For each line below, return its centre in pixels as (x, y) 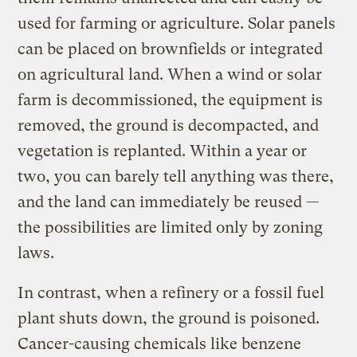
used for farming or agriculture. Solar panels (177, 24)
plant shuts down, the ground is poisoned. (169, 319)
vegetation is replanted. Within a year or (163, 151)
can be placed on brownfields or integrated (171, 49)
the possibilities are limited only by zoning (171, 228)
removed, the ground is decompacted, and (169, 126)
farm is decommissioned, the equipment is (171, 100)
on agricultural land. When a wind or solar (170, 75)
